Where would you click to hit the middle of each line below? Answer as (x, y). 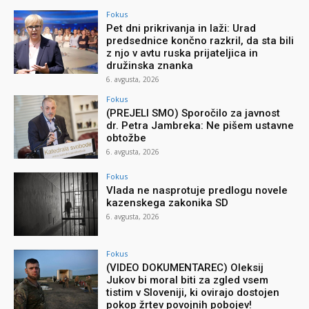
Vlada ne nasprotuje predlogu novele (197, 190)
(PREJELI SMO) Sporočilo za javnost (193, 113)
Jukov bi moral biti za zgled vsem (188, 280)
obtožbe (127, 138)
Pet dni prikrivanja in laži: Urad (181, 28)
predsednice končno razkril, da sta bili (200, 40)
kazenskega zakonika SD (168, 202)
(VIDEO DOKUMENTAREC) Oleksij (185, 267)
